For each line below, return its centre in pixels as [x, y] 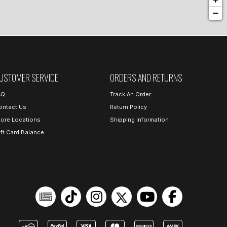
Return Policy [128, 107]
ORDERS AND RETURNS [146, 78]
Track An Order [130, 94]
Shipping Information [139, 120]
